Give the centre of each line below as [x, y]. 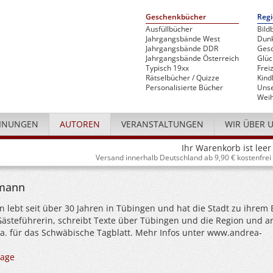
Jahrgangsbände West [183, 39]
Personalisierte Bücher [184, 87]
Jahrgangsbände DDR [182, 48]
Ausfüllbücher [169, 29]
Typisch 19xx [167, 68]
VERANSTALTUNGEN [162, 124]
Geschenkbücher [176, 17]
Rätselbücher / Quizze [183, 78]
